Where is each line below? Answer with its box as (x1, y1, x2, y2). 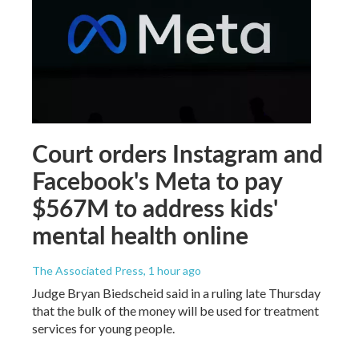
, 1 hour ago (143, 263, 201, 277)
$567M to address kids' (32, 190, 278, 224)
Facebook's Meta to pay (32, 163, 282, 197)
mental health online (32, 217, 248, 252)
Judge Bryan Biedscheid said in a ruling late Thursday (32, 284, 321, 301)
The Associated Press (32, 263, 143, 277)
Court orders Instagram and (32, 135, 323, 170)
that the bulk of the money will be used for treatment (32, 302, 319, 318)
